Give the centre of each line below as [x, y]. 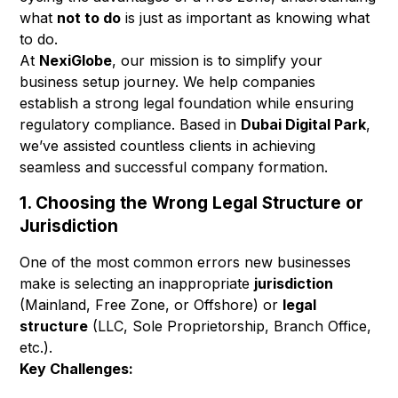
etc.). [36, 348]
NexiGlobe [76, 60]
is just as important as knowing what [246, 17]
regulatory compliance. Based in [131, 124]
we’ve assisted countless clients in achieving [168, 145]
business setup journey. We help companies [168, 81]
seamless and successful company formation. [174, 167]
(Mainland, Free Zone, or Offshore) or [151, 305]
